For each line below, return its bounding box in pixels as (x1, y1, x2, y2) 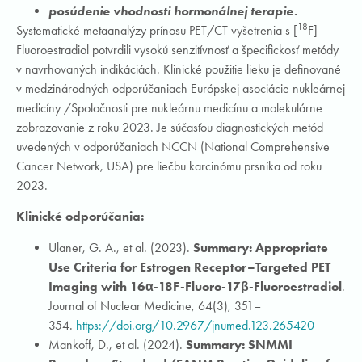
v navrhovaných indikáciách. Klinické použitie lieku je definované (16, 61, 341, 77)
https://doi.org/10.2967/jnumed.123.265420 (76, 317, 314, 333)
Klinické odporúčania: (16, 208, 144, 225)
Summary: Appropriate (193, 239, 328, 255)
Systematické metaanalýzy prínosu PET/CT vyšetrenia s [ (16, 22, 297, 38)
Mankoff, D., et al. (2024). (48, 336, 186, 352)
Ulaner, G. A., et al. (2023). (48, 239, 193, 255)
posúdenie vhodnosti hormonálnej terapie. (48, 2, 297, 19)
